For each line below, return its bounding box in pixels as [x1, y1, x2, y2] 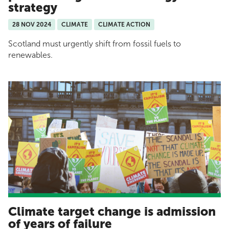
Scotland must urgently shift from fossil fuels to [8, 39, 181, 49]
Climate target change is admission [8, 203, 216, 219]
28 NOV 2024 [12, 21, 51, 29]
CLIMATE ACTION [98, 21, 150, 29]
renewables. [8, 50, 53, 60]
